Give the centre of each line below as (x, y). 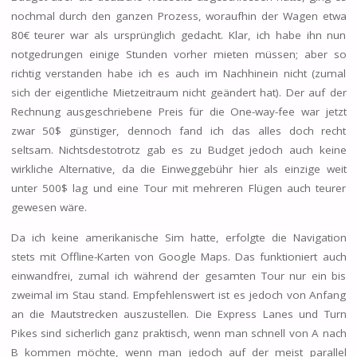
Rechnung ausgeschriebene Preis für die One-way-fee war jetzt (178, 112)
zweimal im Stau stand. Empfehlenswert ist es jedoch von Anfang (178, 294)
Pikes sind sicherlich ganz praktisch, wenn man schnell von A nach (178, 333)
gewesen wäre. (49, 208)
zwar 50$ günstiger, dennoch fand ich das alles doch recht (178, 131)
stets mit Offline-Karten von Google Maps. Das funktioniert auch (178, 256)
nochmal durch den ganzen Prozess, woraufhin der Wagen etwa (178, 16)
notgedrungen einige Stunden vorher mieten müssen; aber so (178, 55)
